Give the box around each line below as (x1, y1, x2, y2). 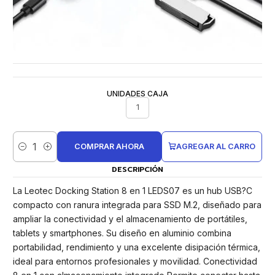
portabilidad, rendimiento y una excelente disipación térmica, (13, 242, 260, 253)
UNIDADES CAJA (107, 88, 168, 98)
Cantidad (13, 148, 45, 157)
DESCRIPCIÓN (112, 164, 163, 176)
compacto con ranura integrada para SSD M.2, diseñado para (13, 199, 261, 211)
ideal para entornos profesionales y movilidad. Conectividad (13, 256, 257, 267)
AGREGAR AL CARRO (176, 141, 256, 151)
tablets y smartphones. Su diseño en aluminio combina (13, 228, 231, 239)
